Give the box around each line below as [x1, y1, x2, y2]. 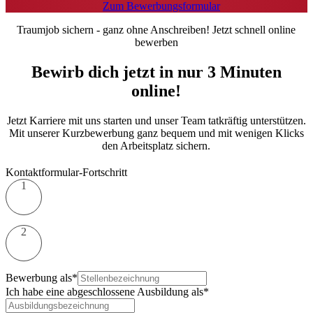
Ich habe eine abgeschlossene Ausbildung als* [6, 285, 209, 298]
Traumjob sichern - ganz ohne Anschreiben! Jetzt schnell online [17, 23, 296, 36]
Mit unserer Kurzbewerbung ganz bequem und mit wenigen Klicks [9, 126, 304, 139]
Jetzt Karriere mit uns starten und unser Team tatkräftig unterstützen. [7, 114, 306, 126]
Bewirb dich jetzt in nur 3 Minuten [31, 62, 282, 81]
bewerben [135, 36, 178, 48]
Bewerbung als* [6, 271, 78, 284]
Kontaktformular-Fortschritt [6, 166, 127, 178]
